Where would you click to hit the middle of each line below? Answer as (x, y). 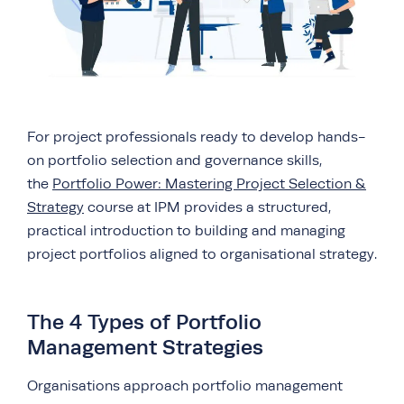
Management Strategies (145, 347)
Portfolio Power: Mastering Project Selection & (209, 184)
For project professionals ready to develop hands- (196, 137)
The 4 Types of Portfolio (144, 321)
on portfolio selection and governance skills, (174, 160)
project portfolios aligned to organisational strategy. (202, 254)
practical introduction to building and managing (186, 230)
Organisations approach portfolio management (185, 386)
